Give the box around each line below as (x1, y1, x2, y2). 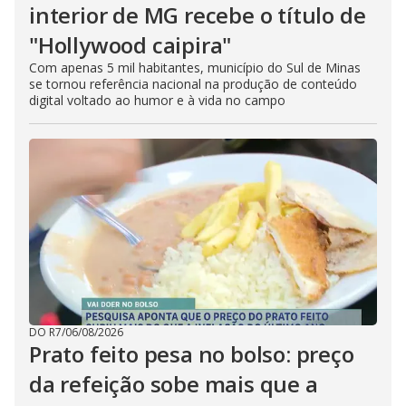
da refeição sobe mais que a (29, 369, 318, 399)
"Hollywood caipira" (29, 30, 232, 60)
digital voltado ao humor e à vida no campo (29, 92, 285, 109)
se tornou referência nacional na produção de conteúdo (29, 75, 357, 92)
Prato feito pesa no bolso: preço (29, 339, 354, 369)
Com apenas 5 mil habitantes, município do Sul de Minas (29, 59, 361, 76)
